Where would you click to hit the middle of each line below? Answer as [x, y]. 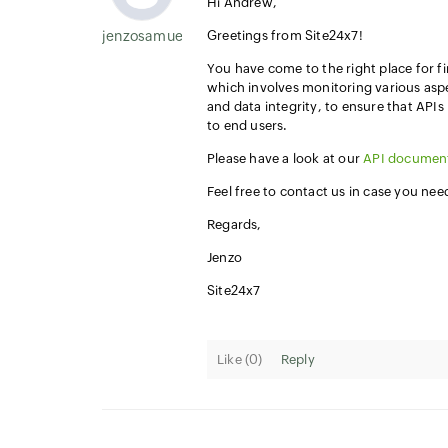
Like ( [233, 359]
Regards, [234, 224]
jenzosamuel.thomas [172, 36]
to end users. [247, 125]
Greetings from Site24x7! [285, 35]
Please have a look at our [285, 158]
